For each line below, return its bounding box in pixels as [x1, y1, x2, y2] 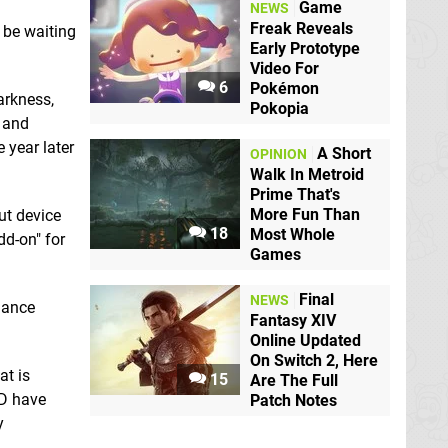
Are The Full [250, 371, 338, 391]
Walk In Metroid [250, 165, 364, 185]
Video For [250, 59, 319, 79]
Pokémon [250, 79, 319, 99]
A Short [317, 144, 371, 164]
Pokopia [250, 99, 309, 119]
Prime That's [250, 185, 340, 205]
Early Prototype [250, 39, 360, 59]
